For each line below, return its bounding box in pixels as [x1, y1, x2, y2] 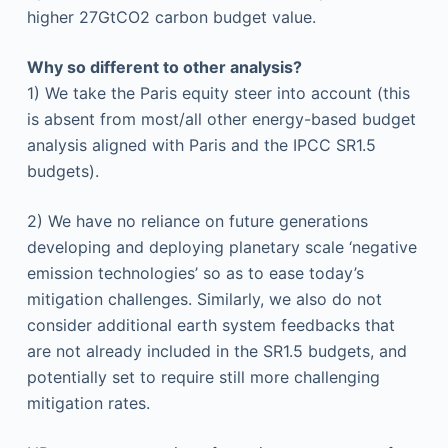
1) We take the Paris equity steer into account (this [26, 83, 410, 103]
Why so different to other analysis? [26, 57, 302, 77]
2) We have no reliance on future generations [26, 211, 368, 231]
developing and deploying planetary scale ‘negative [26, 237, 417, 257]
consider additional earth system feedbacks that [26, 315, 395, 335]
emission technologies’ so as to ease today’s [26, 263, 364, 283]
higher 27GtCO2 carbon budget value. [26, 7, 316, 27]
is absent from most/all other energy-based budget [26, 109, 416, 129]
